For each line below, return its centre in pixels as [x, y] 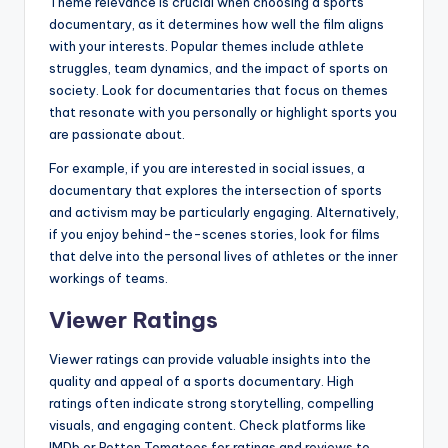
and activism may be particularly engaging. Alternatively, [224, 211]
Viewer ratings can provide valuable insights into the [210, 358]
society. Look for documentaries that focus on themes [218, 89]
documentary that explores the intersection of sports [215, 189]
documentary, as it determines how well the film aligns [216, 23]
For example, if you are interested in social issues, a [207, 167]
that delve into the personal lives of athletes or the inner [223, 255]
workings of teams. [108, 277]
